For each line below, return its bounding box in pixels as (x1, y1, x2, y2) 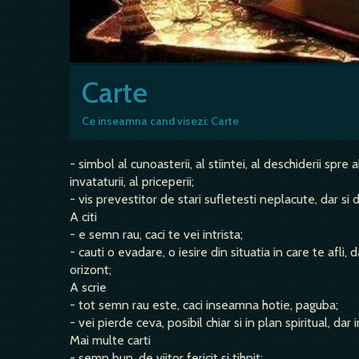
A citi (70, 209, 97, 224)
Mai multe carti (70, 333, 151, 348)
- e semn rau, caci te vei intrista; (70, 227, 243, 242)
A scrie (70, 280, 107, 295)
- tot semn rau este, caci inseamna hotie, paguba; (70, 297, 338, 313)
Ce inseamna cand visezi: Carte (82, 114, 239, 128)
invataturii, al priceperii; (70, 174, 194, 189)
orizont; (70, 262, 111, 277)
